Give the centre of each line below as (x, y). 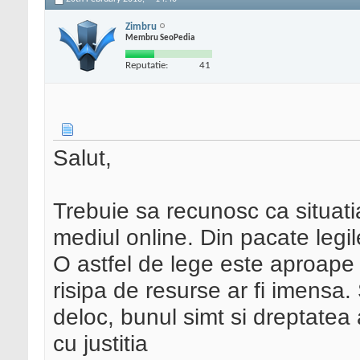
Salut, (82, 158)
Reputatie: (147, 65)
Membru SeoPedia (160, 38)
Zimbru (141, 27)
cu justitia (100, 344)
